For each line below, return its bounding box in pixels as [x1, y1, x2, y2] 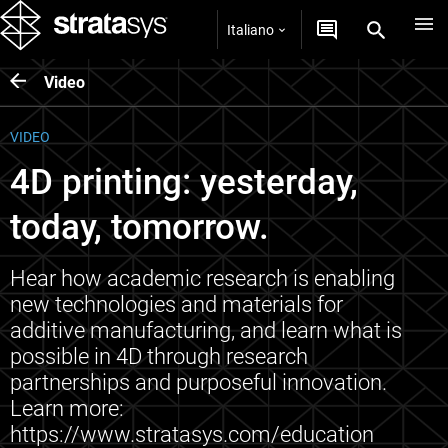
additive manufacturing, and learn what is [10, 318, 402, 343]
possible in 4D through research [10, 344, 308, 369]
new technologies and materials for [10, 292, 343, 317]
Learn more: [10, 396, 124, 421]
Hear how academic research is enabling [10, 266, 395, 291]
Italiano [227, 21, 274, 38]
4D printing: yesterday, [10, 162, 358, 203]
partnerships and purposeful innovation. [10, 370, 387, 395]
